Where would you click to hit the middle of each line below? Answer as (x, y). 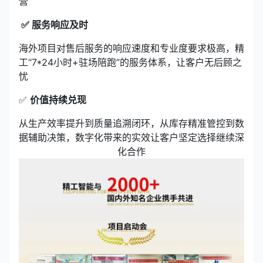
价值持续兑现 (58, 100)
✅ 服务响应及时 (53, 24)
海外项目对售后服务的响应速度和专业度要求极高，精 (131, 48)
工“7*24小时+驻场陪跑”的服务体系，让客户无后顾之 (130, 62)
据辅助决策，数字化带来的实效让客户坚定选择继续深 (131, 137)
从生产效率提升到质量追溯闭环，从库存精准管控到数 (131, 123)
